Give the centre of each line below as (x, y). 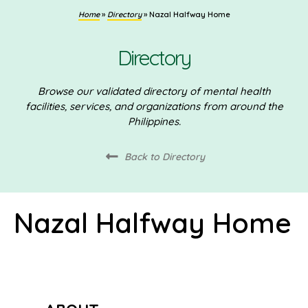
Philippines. (154, 121)
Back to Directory (164, 156)
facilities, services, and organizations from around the (154, 106)
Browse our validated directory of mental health (154, 91)
